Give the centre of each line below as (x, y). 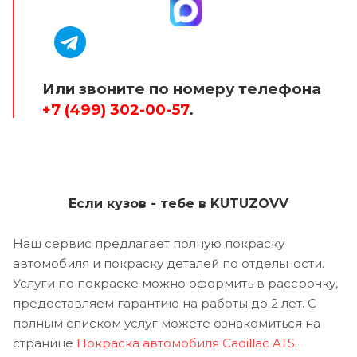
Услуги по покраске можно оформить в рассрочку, (175, 284)
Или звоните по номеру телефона (184, 89)
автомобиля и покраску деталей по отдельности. (169, 264)
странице (45, 343)
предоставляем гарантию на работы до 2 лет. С (165, 304)
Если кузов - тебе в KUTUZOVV (178, 204)
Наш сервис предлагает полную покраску (149, 244)
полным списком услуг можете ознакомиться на (167, 324)
